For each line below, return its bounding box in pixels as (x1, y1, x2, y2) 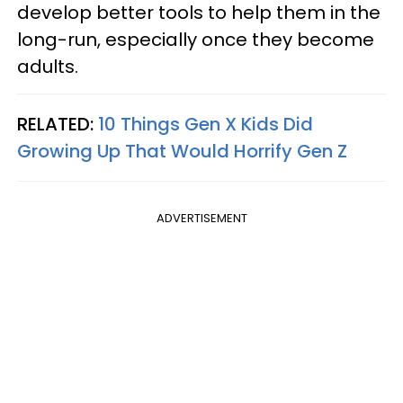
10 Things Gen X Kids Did (98, 112, 313, 138)
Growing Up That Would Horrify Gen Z (17, 139, 347, 165)
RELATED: (17, 112, 98, 138)
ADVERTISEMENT (156, 210, 247, 228)
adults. (17, 54, 78, 80)
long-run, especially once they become (17, 27, 374, 53)
